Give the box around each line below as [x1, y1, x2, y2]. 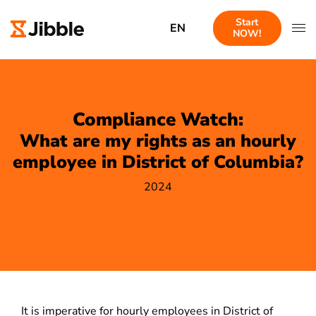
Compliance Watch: [73, 107, 243, 132]
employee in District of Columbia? [13, 150, 303, 174]
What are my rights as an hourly [20, 129, 296, 153]
